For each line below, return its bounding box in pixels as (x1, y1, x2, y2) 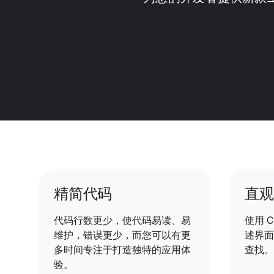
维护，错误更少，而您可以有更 (54, 229, 191, 242)
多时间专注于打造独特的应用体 (54, 244, 191, 256)
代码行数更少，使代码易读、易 (54, 215, 191, 227)
